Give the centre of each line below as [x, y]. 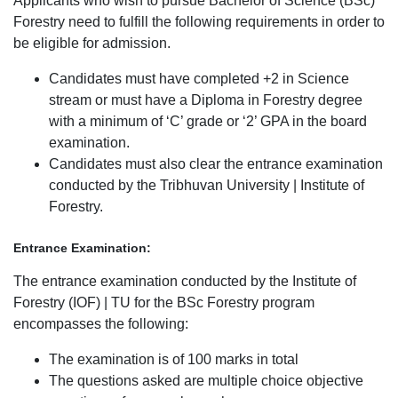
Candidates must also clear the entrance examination [216, 164]
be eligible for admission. [92, 43]
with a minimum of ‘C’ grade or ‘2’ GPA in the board [208, 121]
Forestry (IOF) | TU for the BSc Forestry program [164, 302]
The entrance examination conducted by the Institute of [185, 281]
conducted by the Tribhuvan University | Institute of [207, 185]
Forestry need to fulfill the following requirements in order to [199, 22]
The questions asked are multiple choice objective [206, 381]
